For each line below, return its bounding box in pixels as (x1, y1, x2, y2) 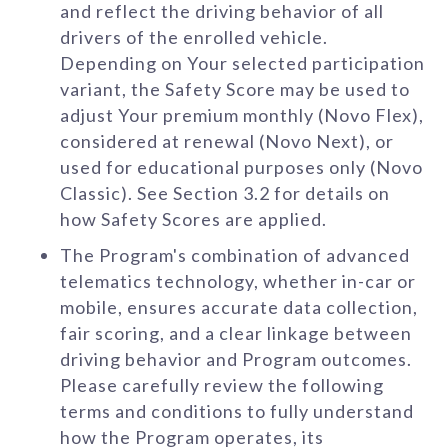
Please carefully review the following (60, 374, 384, 396)
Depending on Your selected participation (60, 52, 425, 74)
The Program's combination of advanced (60, 244, 410, 266)
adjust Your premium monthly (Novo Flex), (60, 104, 424, 126)
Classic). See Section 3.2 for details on (60, 182, 390, 204)
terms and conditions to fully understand (60, 400, 414, 422)
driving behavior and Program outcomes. (60, 348, 412, 370)
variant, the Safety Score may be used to (60, 78, 410, 100)
